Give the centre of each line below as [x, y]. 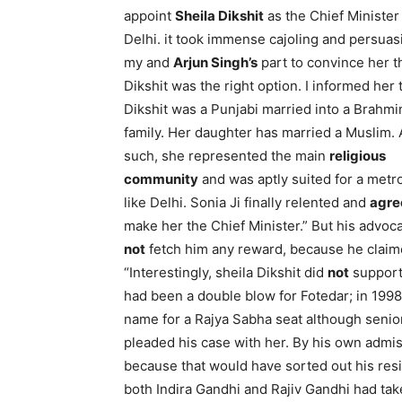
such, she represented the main [227, 156]
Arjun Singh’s [215, 62]
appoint [149, 16]
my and [149, 62]
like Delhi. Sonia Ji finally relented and [247, 202]
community [161, 179]
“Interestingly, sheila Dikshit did [226, 272]
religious [358, 156]
